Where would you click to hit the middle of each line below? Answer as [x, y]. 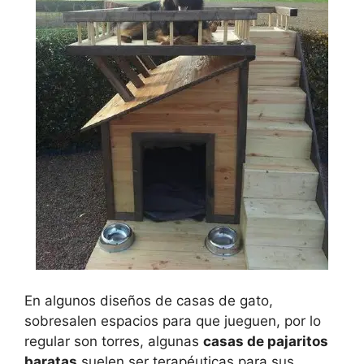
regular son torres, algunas [114, 341]
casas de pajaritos [266, 341]
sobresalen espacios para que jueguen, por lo [173, 321]
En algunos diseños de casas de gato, [149, 300]
